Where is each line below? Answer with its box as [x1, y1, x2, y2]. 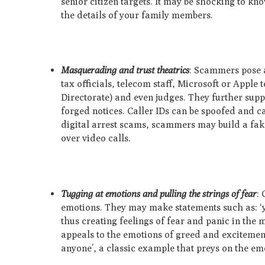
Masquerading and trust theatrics [61, 64, 190, 76]
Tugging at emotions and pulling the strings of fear [61, 188, 257, 199]
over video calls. [61, 132, 133, 144]
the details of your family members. [61, 9, 215, 21]
